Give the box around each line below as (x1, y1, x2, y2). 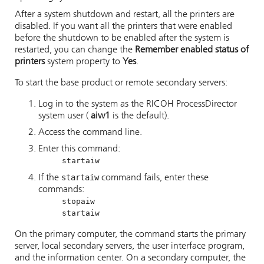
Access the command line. (38, 128, 142, 137)
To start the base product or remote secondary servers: (15, 78, 227, 88)
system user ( (38, 111, 91, 121)
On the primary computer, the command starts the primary (15, 230, 246, 239)
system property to (45, 57, 123, 67)
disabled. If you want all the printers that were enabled (15, 22, 232, 31)
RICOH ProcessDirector (146, 100, 237, 109)
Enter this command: (38, 144, 120, 154)
